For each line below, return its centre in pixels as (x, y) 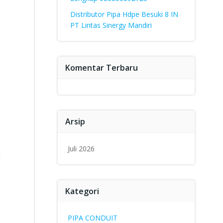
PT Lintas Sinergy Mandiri (111, 25)
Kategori (82, 191)
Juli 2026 (81, 149)
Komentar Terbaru (101, 68)
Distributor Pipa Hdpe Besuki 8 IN (124, 14)
